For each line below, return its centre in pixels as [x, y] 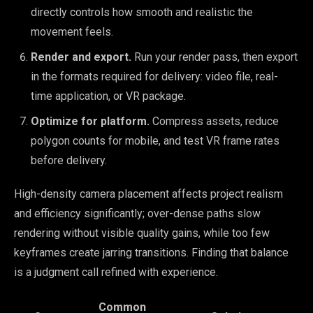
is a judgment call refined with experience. [116, 272]
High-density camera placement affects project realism [148, 194]
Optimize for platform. [90, 121]
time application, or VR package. [108, 96]
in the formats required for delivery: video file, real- [154, 76]
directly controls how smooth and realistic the [142, 12]
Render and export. [81, 57]
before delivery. [69, 160]
